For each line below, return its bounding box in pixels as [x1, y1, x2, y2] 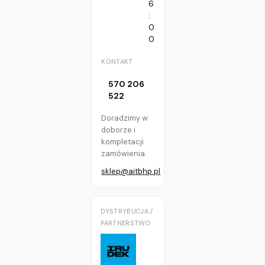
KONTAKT [101, 57, 133, 66]
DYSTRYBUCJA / [101, 206, 153, 215]
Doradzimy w [101, 112, 148, 123]
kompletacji [101, 136, 144, 147]
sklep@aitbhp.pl [101, 166, 161, 176]
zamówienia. [101, 148, 147, 159]
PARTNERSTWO [101, 218, 150, 227]
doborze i [101, 124, 136, 135]
